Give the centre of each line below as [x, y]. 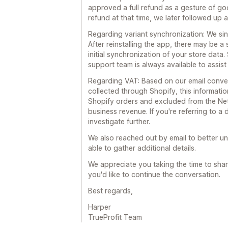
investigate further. [119, 121]
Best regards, [110, 190]
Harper [99, 207]
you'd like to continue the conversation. [154, 174]
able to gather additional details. [142, 148]
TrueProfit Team [115, 217]
